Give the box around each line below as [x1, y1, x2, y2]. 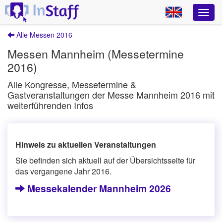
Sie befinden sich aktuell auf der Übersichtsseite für [15, 155, 195, 166]
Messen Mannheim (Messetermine [7, 45, 184, 62]
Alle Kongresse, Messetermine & [7, 78, 136, 91]
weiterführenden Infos [7, 99, 93, 111]
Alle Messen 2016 [14, 30, 72, 40]
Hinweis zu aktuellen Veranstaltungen [15, 139, 156, 150]
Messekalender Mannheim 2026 [25, 181, 171, 195]
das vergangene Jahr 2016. [15, 166, 111, 177]
